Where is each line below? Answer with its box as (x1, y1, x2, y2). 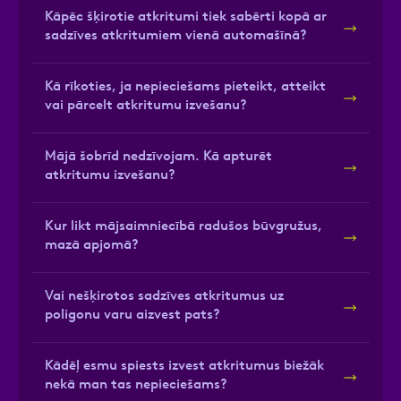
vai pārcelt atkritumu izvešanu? (45, 97, 247, 113)
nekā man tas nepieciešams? (45, 376, 227, 392)
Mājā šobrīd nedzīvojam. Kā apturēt (45, 148, 272, 164)
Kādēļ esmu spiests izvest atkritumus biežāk (45, 357, 324, 373)
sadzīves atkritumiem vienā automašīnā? (45, 27, 307, 43)
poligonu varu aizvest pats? (45, 306, 220, 322)
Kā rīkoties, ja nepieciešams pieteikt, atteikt (45, 78, 326, 94)
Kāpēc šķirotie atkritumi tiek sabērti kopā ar (45, 8, 327, 24)
